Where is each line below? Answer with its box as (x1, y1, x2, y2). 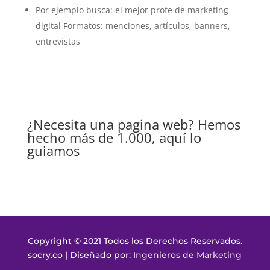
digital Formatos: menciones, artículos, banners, (35, 19, 230, 31)
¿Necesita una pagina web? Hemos (27, 115, 240, 133)
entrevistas (35, 35, 87, 47)
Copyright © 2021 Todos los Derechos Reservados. (27, 235, 242, 246)
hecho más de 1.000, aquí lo (27, 128, 201, 146)
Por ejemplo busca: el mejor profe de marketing (35, 4, 228, 16)
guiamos (27, 141, 80, 160)
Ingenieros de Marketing (133, 249, 242, 260)
